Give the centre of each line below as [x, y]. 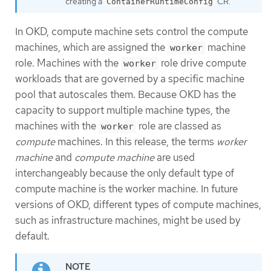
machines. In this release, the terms [136, 142]
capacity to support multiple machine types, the [122, 110]
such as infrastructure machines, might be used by [128, 220]
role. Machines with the [68, 63]
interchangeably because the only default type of [125, 173]
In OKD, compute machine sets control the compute [132, 32]
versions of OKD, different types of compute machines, [138, 205]
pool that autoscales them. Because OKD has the [126, 95]
